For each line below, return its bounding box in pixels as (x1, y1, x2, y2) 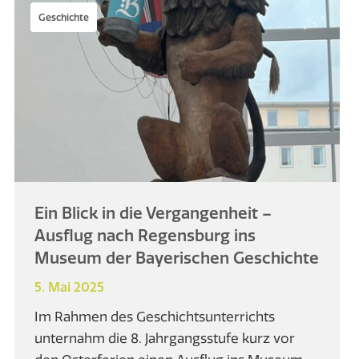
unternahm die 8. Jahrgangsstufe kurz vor (34, 329, 296, 346)
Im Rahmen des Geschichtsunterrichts (34, 307, 276, 325)
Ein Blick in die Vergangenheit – (34, 202, 272, 223)
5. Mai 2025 (34, 278, 105, 295)
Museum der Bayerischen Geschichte (34, 247, 320, 268)
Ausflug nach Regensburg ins (34, 224, 256, 245)
